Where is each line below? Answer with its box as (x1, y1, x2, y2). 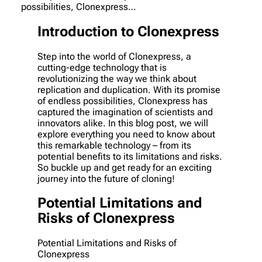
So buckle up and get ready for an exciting (37, 161, 212, 173)
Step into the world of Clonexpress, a (37, 50, 191, 62)
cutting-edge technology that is (37, 61, 167, 73)
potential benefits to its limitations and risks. (37, 150, 222, 162)
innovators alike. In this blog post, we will (37, 117, 208, 129)
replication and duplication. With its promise (37, 84, 220, 95)
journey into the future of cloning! (37, 173, 175, 184)
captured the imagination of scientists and (37, 106, 213, 118)
